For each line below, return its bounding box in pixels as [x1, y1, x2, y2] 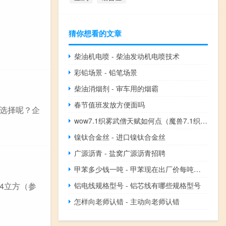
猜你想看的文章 [69, 27, 122, 39]
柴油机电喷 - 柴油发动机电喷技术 [74, 50, 180, 61]
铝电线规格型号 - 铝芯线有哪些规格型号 [74, 180, 201, 190]
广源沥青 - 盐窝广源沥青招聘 [74, 147, 166, 158]
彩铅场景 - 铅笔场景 [74, 67, 138, 77]
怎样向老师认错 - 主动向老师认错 [74, 196, 180, 206]
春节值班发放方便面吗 [74, 99, 145, 109]
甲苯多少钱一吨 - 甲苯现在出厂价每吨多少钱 [194, 163, 201, 174]
